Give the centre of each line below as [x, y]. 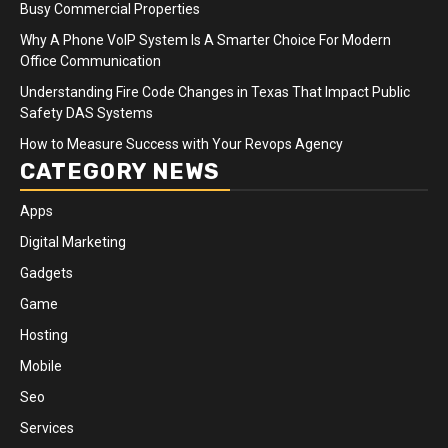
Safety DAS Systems [86, 112]
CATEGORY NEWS [120, 171]
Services [47, 427]
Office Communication [90, 60]
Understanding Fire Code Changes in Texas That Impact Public [215, 91]
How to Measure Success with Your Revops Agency [181, 143]
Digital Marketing [73, 241]
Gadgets [46, 272]
